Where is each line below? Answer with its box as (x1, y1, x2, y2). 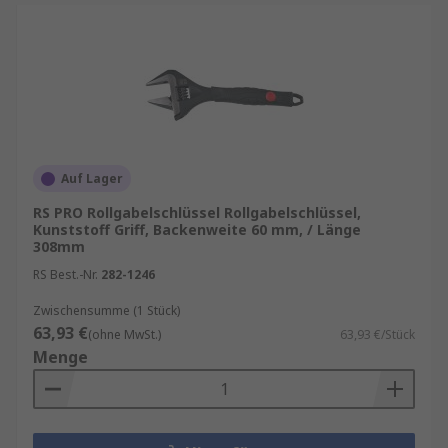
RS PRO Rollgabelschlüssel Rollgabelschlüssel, (33, 203, 361, 222)
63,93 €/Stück (340, 326, 415, 343)
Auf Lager (61, 170, 123, 187)
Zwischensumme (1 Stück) (33, 302, 180, 319)
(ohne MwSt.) (88, 326, 161, 343)
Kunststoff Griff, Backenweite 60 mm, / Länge (33, 220, 361, 239)
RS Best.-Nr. (33, 266, 98, 283)
